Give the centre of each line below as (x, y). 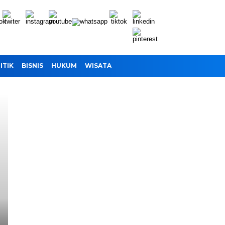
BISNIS (32, 66)
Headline (30, 110)
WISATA (98, 66)
